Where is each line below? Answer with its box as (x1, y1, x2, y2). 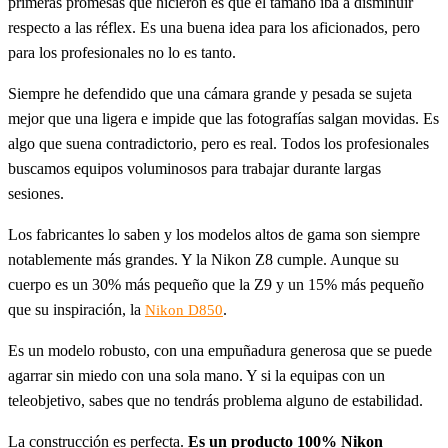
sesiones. (8, 185, 64, 202)
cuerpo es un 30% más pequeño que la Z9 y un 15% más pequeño (8, 276, 424, 293)
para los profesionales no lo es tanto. (8, 44, 236, 61)
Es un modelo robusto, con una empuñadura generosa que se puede (8, 342, 432, 359)
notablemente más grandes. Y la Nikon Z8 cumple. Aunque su (8, 251, 399, 268)
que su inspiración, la (8, 301, 145, 318)
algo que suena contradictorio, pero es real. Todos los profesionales (8, 135, 429, 152)
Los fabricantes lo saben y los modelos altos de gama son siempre (8, 226, 420, 243)
